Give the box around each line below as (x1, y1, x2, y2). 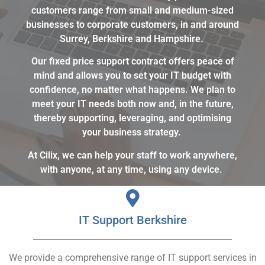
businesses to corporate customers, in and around (26, 19, 239, 30)
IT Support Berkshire (78, 213, 187, 228)
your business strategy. (82, 127, 181, 138)
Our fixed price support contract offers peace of (31, 56, 234, 67)
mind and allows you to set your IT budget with (34, 70, 231, 82)
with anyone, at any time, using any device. (40, 163, 222, 175)
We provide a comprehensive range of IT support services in (8, 252, 257, 264)
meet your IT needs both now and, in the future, (31, 98, 234, 110)
